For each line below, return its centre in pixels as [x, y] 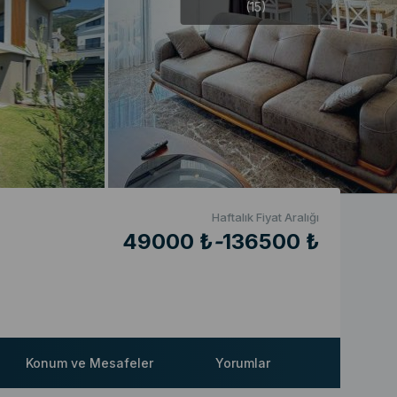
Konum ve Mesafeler [90, 363]
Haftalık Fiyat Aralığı [265, 217]
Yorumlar [243, 363]
